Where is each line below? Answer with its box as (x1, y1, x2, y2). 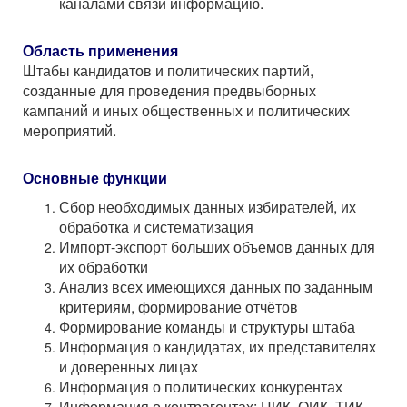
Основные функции (23, 167, 167, 189)
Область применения (23, 40, 178, 62)
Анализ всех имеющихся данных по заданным (59, 276, 372, 298)
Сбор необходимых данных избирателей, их (59, 196, 356, 218)
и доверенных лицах (59, 356, 198, 378)
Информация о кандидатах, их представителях (59, 336, 376, 358)
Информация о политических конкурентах (59, 376, 342, 398)
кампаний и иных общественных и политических (23, 100, 350, 122)
